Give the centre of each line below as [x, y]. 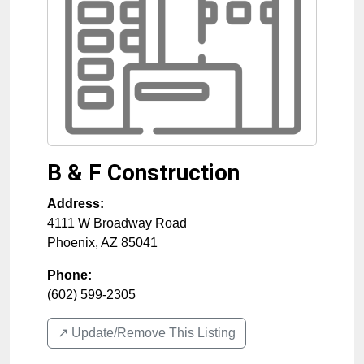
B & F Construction [143, 173]
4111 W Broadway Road [117, 223]
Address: [76, 204]
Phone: [69, 275]
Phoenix [71, 243]
